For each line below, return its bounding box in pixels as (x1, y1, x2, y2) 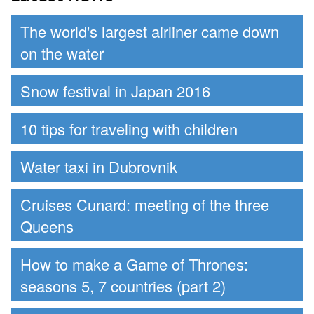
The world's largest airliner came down (20, 20, 279, 42)
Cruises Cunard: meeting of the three (20, 193, 269, 215)
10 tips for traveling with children (20, 117, 238, 139)
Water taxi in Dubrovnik (20, 155, 177, 177)
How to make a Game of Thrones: (20, 252, 248, 275)
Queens (20, 214, 74, 237)
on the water (20, 41, 104, 64)
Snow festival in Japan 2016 (20, 79, 210, 102)
